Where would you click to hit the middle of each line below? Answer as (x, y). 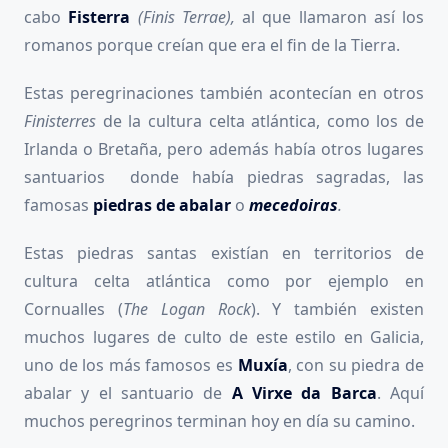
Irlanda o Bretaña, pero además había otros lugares (224, 148)
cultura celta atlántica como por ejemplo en (224, 280)
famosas (56, 204)
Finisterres (63, 120)
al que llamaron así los (329, 16)
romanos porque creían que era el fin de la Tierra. (212, 44)
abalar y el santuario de (128, 392)
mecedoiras (293, 204)
